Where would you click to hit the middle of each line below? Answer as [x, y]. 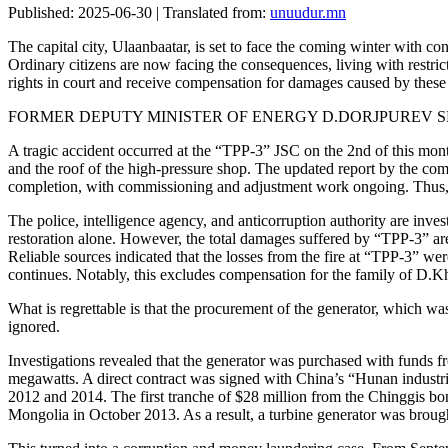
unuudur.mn [308, 13]
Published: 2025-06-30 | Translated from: [139, 13]
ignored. [34, 327]
